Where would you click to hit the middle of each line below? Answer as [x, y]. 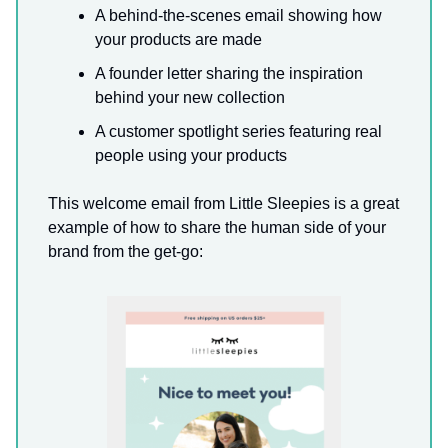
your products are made [178, 39]
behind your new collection [190, 97]
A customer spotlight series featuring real [238, 131]
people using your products [191, 155]
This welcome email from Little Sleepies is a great [223, 203]
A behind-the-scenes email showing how [238, 15]
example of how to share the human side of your [217, 227]
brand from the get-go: [125, 251]
